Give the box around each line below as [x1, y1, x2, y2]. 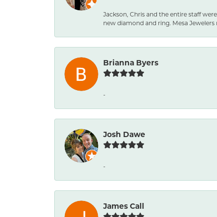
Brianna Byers [103, 58, 158, 68]
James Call [103, 201, 144, 211]
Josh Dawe [103, 129, 145, 139]
